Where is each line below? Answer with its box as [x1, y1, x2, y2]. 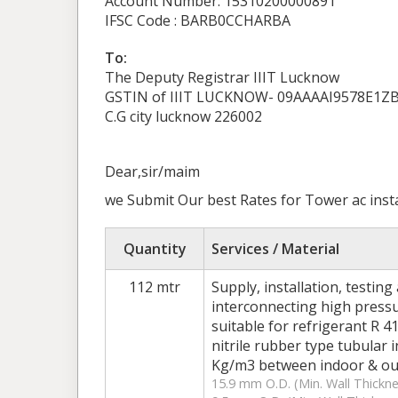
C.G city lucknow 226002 [105, 107, 262, 126]
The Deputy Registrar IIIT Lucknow [105, 68, 339, 87]
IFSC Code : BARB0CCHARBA [105, 11, 291, 30]
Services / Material [211, 239, 339, 259]
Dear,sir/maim [105, 162, 200, 181]
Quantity [123, 239, 187, 259]
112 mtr [129, 277, 180, 297]
